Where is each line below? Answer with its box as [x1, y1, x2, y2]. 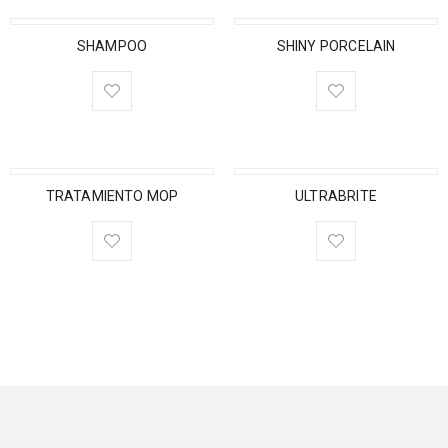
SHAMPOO [76, 38, 148, 54]
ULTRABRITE [295, 188, 377, 204]
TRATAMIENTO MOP [45, 188, 179, 204]
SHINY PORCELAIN [276, 38, 396, 54]
